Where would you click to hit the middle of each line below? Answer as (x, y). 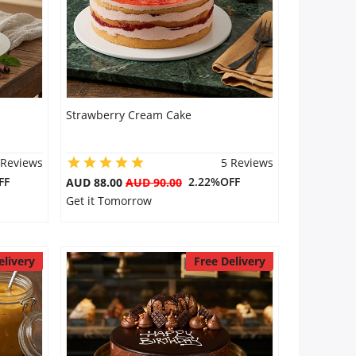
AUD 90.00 (153, 182)
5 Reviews (247, 163)
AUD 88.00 (95, 182)
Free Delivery (229, 261)
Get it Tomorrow (108, 201)
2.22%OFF (211, 182)
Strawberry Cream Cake (128, 115)
